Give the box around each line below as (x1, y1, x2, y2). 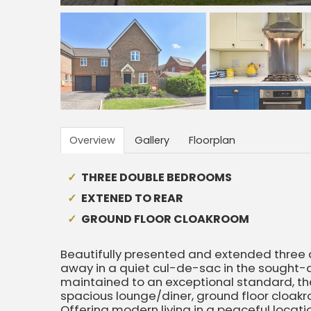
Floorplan (189, 133, 235, 147)
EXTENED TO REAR (81, 190, 183, 206)
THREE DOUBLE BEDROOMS (81, 169, 232, 185)
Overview (69, 133, 115, 147)
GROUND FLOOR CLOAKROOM (81, 211, 249, 227)
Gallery (135, 133, 169, 147)
